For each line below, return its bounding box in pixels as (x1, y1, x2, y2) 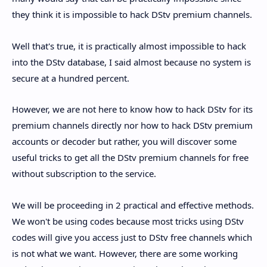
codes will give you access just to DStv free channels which (12, 231, 252, 243)
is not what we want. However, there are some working (12, 247, 238, 259)
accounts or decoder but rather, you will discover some (12, 135, 237, 148)
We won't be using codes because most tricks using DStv (12, 215, 244, 227)
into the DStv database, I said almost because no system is (12, 55, 251, 68)
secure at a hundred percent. (12, 72, 129, 84)
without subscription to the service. (12, 167, 156, 180)
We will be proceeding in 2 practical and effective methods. (12, 198, 254, 211)
